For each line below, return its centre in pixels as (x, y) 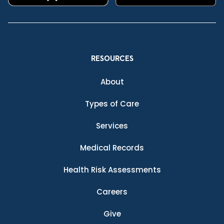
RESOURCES (112, 59)
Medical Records (112, 148)
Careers (112, 192)
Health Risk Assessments (112, 170)
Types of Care (112, 104)
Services (112, 126)
